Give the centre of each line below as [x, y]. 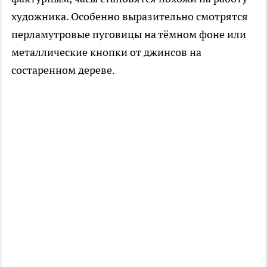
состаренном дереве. [63, 70]
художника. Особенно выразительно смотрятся [130, 17]
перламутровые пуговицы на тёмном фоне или [129, 35]
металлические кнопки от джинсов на [106, 52]
